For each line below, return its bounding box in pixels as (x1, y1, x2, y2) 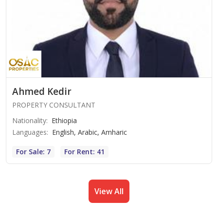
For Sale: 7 (16, 146, 51, 156)
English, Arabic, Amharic (52, 127, 127, 137)
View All (94, 185, 124, 197)
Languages (12, 127, 47, 137)
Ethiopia (52, 115, 77, 125)
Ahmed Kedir (12, 85, 72, 98)
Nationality (12, 115, 46, 125)
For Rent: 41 (64, 146, 105, 156)
